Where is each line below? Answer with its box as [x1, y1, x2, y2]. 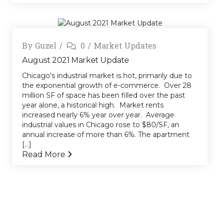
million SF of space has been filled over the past [22, 91, 185, 100]
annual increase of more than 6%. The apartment [22, 130, 190, 139]
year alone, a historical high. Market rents [22, 101, 164, 110]
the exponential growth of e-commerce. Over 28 [22, 81, 192, 90]
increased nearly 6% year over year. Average [22, 110, 174, 120]
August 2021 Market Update [22, 55, 129, 65]
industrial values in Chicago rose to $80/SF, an [22, 120, 179, 130]
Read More [22, 150, 67, 160]
